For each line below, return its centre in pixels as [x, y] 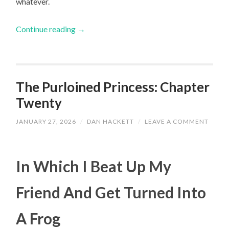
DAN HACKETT [111, 121]
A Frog [38, 219]
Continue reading [47, 29]
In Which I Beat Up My [94, 166]
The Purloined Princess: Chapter [113, 87]
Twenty [39, 103]
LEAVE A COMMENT [177, 121]
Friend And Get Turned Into [111, 192]
